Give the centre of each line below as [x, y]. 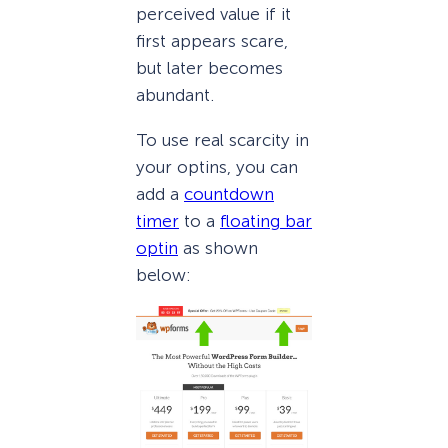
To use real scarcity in [222, 139]
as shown [218, 247]
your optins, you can [217, 166]
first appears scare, [212, 41]
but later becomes [209, 68]
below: [163, 274]
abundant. [175, 95]
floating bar [266, 220]
